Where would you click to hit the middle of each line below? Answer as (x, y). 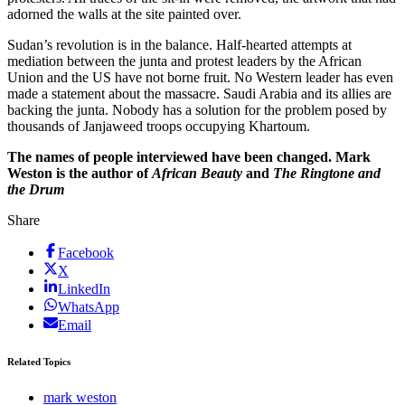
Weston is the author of (80, 174)
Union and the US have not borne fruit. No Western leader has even (200, 78)
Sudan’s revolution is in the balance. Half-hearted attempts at (179, 45)
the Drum (36, 190)
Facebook (86, 253)
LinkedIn (84, 289)
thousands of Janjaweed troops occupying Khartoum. (159, 127)
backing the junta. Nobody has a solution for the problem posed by (197, 110)
